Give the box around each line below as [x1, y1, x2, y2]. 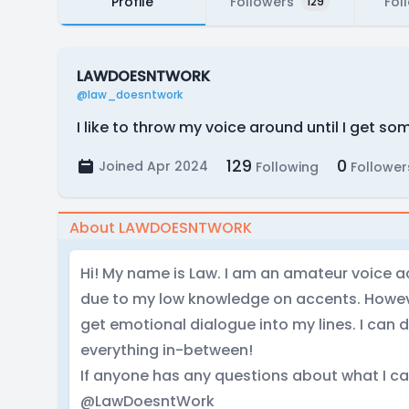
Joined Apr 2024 [99, 157, 208, 175]
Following [252, 158, 319, 176]
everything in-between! [80, 340, 253, 361]
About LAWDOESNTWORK [69, 217, 252, 238]
